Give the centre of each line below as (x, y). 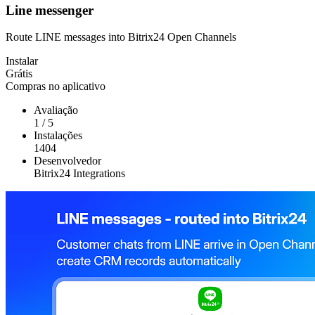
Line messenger (50, 10)
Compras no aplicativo (56, 86)
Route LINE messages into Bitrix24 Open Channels (121, 37)
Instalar (22, 61)
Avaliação (56, 110)
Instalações (58, 136)
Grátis (19, 74)
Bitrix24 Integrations (79, 174)
